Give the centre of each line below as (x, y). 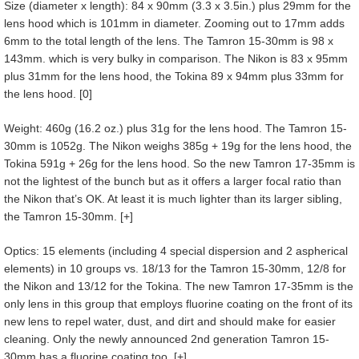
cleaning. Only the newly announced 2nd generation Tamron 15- (167, 339)
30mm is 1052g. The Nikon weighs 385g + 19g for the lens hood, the (178, 145)
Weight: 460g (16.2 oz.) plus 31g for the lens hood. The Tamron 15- (175, 128)
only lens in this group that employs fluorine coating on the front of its (178, 303)
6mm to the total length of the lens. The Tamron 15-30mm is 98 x (169, 40)
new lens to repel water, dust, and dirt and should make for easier (170, 321)
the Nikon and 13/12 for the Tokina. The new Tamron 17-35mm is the (179, 286)
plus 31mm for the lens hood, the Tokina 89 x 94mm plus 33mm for (174, 76)
